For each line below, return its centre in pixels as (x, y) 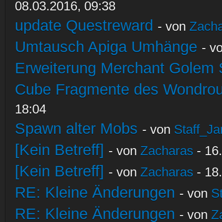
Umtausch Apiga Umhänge (106, 47)
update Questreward (84, 25)
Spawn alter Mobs (76, 128)
